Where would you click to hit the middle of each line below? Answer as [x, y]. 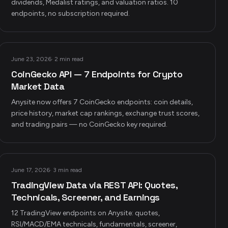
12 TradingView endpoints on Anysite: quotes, [86, 213]
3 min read [68, 170]
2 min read [69, 59]
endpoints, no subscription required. [71, 13]
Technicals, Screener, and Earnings [86, 197]
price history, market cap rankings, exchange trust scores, [106, 113]
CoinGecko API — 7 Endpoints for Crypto [97, 74]
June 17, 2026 [31, 170]
